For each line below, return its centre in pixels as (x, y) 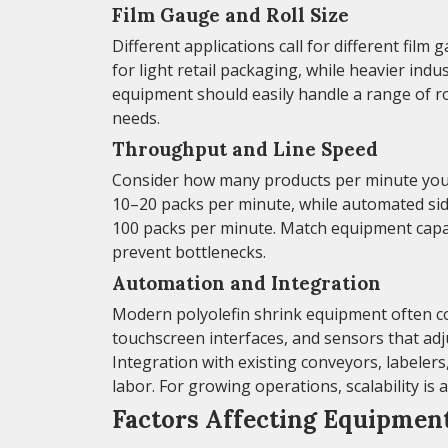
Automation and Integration (246, 282)
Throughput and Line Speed (245, 148)
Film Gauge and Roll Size (230, 14)
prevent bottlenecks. (189, 251)
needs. (136, 117)
